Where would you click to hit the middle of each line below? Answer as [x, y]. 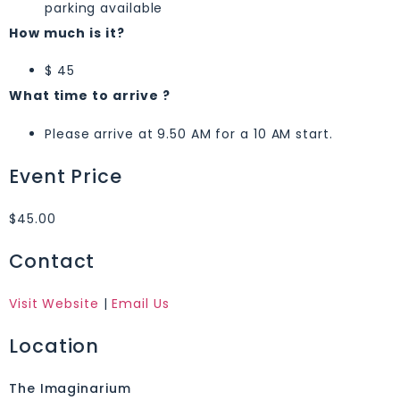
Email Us [141, 303]
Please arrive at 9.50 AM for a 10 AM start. [189, 133]
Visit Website [54, 303]
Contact [52, 261]
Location [54, 346]
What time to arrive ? [90, 96]
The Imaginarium [70, 388]
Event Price [66, 176]
